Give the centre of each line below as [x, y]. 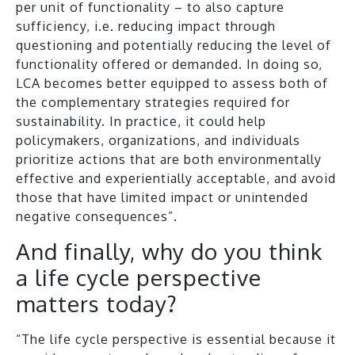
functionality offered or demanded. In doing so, [169, 64]
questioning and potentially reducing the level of [174, 45]
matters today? [97, 303]
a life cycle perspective [139, 277]
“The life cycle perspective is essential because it [176, 339]
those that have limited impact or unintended [162, 197]
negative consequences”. [97, 216]
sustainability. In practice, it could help [141, 121]
